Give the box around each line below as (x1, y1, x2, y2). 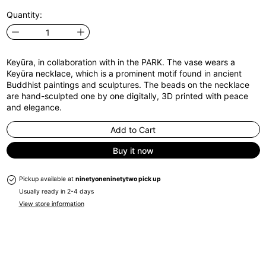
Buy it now (112, 145, 154, 156)
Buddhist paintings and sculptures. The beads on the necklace (6, 80, 249, 90)
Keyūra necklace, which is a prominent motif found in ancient (6, 68, 242, 79)
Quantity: (6, 9, 42, 20)
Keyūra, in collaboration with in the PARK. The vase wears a (6, 57, 235, 68)
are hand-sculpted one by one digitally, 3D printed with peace (6, 91, 248, 102)
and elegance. (6, 102, 62, 113)
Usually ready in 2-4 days (18, 188, 94, 196)
